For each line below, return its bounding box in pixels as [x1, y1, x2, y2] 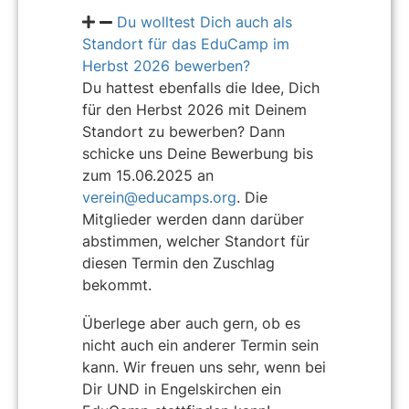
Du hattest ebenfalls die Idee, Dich [82, 79, 320, 98]
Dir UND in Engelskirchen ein [82, 380, 281, 399]
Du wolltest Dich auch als [117, 13, 292, 32]
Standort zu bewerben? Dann [82, 122, 285, 142]
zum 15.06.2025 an [82, 166, 214, 185]
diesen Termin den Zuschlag [82, 254, 275, 273]
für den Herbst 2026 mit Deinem [82, 100, 307, 120]
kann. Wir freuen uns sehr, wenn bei [82, 358, 326, 377]
